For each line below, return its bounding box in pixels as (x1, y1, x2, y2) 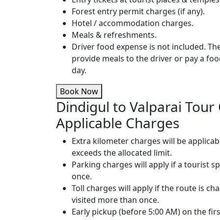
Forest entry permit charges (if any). (72, 6, 205, 17)
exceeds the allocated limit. (72, 147, 172, 158)
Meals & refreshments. (72, 29, 157, 40)
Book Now (60, 86, 98, 97)
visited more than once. (72, 194, 159, 205)
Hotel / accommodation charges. (72, 18, 193, 28)
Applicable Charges (56, 113, 179, 132)
